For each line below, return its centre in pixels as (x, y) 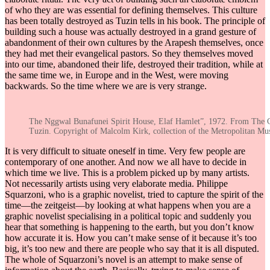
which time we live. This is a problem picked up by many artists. (127, 173)
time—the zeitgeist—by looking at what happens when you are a (128, 206)
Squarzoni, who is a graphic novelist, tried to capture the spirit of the (134, 195)
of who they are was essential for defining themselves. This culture (131, 10)
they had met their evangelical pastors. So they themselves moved (129, 54)
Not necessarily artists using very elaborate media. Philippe (116, 184)
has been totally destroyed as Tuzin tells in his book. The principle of (135, 21)
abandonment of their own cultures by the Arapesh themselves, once (134, 43)
